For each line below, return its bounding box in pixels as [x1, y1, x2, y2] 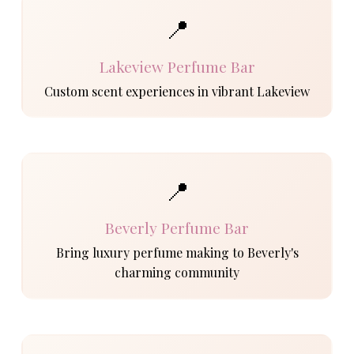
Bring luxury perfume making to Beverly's [55, 244, 299, 262]
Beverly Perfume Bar [105, 217, 249, 239]
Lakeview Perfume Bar [99, 55, 255, 77]
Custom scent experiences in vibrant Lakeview [44, 82, 310, 100]
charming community [115, 264, 239, 281]
